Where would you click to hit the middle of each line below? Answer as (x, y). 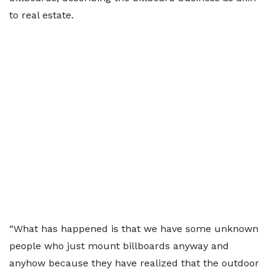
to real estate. (41, 15)
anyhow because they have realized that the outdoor (134, 263)
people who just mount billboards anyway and (119, 246)
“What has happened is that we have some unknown (134, 229)
